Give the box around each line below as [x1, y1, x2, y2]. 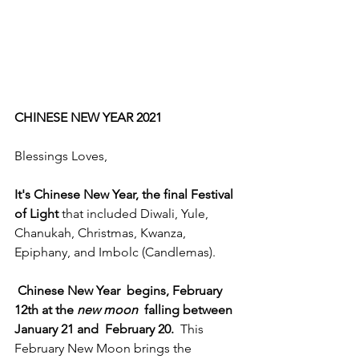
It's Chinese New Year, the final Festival [14, 187, 236, 202]
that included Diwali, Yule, [62, 206, 212, 221]
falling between [138, 302, 236, 317]
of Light [14, 206, 62, 221]
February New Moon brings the [14, 341, 195, 356]
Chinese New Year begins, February [18, 283, 225, 298]
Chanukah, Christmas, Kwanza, [14, 225, 189, 240]
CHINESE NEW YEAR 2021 [14, 110, 162, 125]
